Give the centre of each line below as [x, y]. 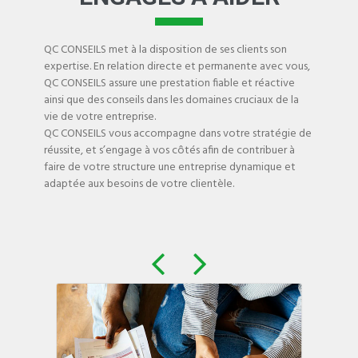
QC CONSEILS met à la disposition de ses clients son [165, 50]
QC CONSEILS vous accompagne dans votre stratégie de [178, 134]
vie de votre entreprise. [100, 117]
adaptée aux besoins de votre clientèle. [139, 184]
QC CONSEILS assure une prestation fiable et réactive [169, 84]
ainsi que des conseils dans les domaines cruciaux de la [171, 100]
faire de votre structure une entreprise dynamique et [170, 167]
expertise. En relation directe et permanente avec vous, [177, 67]
